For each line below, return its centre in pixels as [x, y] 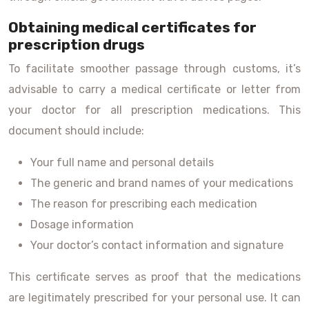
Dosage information [82, 225]
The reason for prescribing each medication [144, 204]
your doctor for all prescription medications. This [154, 110]
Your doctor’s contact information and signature [157, 245]
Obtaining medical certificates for [132, 27]
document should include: [76, 131]
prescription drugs [77, 44]
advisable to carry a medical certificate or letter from [154, 89]
